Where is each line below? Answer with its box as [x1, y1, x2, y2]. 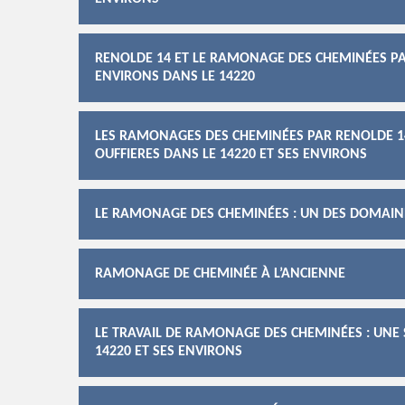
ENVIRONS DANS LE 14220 [95, 70, 255, 84]
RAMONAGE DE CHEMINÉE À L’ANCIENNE [95, 267, 345, 281]
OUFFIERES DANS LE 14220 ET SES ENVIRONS [95, 147, 367, 162]
